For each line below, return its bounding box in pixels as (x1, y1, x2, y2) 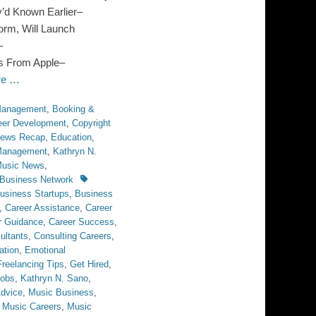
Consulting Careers (34, 231, 111, 241)
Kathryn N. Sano (20, 273, 88, 284)
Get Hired (70, 259, 109, 269)
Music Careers (2, 301, 61, 312)
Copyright (72, 118, 111, 128)
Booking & (52, 104, 95, 114)
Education (51, 132, 92, 142)
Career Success (49, 217, 114, 227)
